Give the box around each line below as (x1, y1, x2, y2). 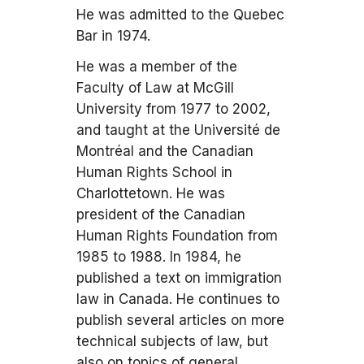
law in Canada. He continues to (76, 291, 279, 307)
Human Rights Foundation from (76, 227, 278, 244)
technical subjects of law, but (76, 333, 268, 349)
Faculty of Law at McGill (76, 80, 234, 96)
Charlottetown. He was (76, 185, 225, 201)
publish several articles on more (76, 312, 284, 328)
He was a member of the (76, 58, 237, 75)
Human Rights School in (76, 164, 232, 180)
